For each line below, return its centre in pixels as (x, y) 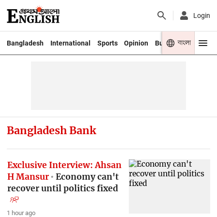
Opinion (136, 43)
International (70, 43)
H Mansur (28, 177)
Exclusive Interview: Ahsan (64, 165)
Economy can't (86, 177)
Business (169, 43)
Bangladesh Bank (51, 130)
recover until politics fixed (62, 188)
